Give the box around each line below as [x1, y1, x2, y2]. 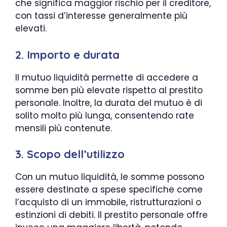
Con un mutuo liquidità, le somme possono [15, 171, 204, 183]
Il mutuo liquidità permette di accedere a [15, 71, 198, 84]
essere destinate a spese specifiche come [15, 183, 203, 196]
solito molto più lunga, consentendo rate [15, 109, 194, 122]
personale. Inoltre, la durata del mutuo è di [15, 96, 202, 109]
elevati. [15, 22, 47, 34]
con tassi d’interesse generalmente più [15, 10, 187, 22]
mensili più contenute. [15, 122, 112, 134]
